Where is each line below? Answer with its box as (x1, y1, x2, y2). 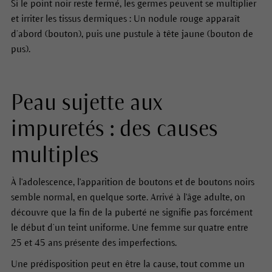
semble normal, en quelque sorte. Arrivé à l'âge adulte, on (10, 192, 245, 203)
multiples (10, 143, 99, 168)
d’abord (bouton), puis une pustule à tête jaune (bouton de (10, 29, 253, 39)
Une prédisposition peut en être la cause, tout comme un (10, 259, 245, 270)
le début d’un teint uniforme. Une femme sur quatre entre (10, 222, 248, 233)
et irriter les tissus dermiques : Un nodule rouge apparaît (10, 13, 240, 24)
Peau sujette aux (10, 91, 162, 115)
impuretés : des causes (10, 117, 218, 141)
